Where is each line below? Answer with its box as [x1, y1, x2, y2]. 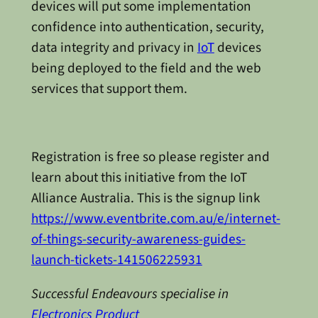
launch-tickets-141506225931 [31, 250, 202, 270]
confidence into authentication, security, [31, 16, 264, 37]
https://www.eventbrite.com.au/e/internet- [31, 209, 280, 229]
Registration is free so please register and [31, 147, 270, 168]
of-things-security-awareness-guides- [31, 229, 246, 250]
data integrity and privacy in [31, 37, 197, 57]
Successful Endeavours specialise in [31, 284, 229, 305]
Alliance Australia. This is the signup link [31, 188, 261, 209]
